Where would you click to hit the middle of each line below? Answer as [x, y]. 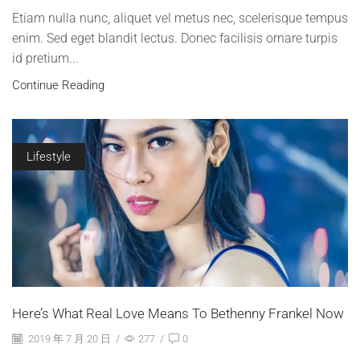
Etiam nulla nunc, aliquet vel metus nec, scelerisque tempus [180, 18]
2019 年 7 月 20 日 [68, 338]
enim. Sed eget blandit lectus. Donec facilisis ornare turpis [175, 39]
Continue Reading [58, 86]
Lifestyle [48, 157]
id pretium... [45, 59]
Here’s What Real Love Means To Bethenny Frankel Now [178, 314]
